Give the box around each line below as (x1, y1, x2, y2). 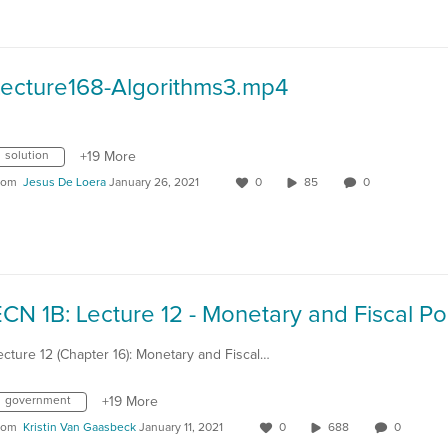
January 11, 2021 (139, 422, 223, 434)
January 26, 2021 (109, 177, 199, 189)
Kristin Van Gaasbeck (23, 422, 136, 434)
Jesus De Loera (23, 177, 106, 189)
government (5, 395, 71, 407)
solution (5, 150, 49, 162)
